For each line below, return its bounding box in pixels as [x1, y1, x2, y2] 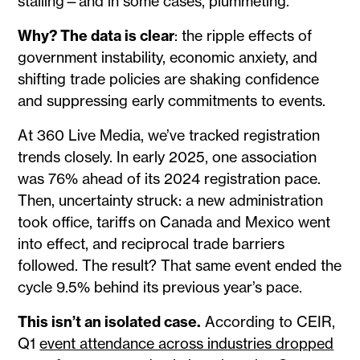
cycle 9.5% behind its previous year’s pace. [18, 277, 303, 297]
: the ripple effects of [174, 26, 313, 45]
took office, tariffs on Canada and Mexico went [18, 212, 331, 231]
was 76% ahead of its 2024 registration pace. [18, 169, 321, 188]
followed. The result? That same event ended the [18, 256, 342, 275]
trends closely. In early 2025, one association [18, 147, 317, 166]
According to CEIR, [201, 312, 336, 331]
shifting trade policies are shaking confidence [18, 69, 320, 88]
